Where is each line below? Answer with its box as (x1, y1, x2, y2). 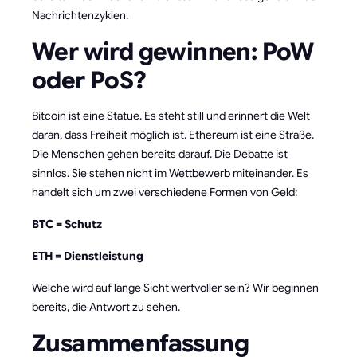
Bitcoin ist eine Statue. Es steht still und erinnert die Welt (32, 108, 310, 124)
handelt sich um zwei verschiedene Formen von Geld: (32, 185, 297, 200)
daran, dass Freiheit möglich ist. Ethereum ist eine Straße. (32, 127, 314, 143)
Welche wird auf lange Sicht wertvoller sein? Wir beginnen (32, 280, 319, 296)
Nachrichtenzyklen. (32, 8, 128, 23)
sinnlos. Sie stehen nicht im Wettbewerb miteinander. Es (32, 166, 308, 181)
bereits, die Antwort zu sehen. (32, 300, 180, 315)
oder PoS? (32, 65, 147, 96)
